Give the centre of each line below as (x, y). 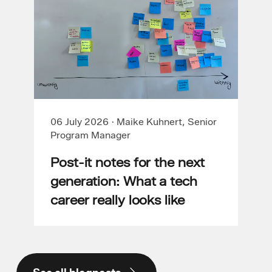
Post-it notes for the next (128, 163)
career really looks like (117, 200)
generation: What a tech (124, 182)
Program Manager (90, 135)
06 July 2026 (80, 122)
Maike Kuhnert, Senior (167, 122)
